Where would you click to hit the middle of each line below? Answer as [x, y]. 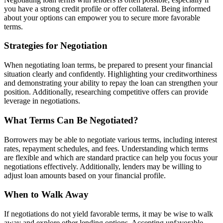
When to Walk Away [46, 195]
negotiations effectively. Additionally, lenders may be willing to [103, 166]
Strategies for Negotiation [56, 46]
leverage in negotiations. [42, 101]
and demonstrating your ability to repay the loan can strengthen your [111, 83]
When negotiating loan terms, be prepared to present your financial [108, 65]
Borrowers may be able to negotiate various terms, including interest [111, 139]
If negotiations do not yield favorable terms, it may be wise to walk [109, 214]
